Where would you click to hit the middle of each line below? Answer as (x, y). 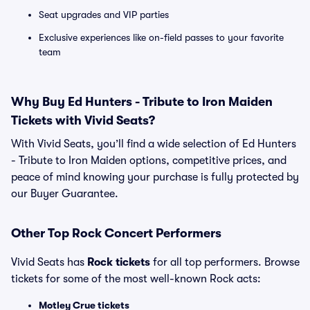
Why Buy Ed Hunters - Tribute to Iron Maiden (142, 102)
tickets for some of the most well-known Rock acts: (136, 279)
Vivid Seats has (49, 262)
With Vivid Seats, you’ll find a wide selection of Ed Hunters (154, 144)
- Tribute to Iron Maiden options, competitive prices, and (149, 161)
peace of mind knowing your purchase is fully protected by (155, 177)
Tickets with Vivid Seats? (83, 120)
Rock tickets (119, 262)
